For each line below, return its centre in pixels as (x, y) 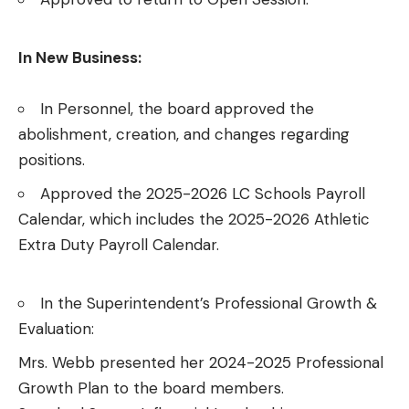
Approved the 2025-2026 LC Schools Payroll (203, 193)
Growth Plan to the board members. (151, 388)
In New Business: (80, 58)
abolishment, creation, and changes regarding (184, 135)
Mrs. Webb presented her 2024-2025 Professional (201, 362)
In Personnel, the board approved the (177, 109)
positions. (52, 160)
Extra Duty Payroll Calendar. (119, 244)
